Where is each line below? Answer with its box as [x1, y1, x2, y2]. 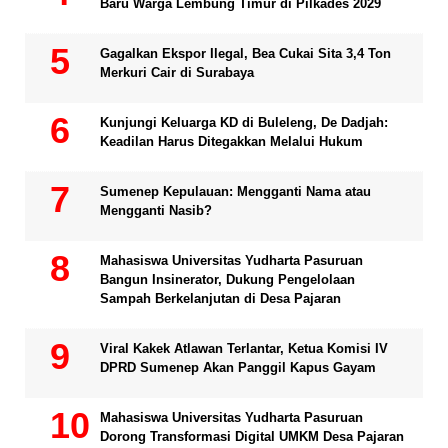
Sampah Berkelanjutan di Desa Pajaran [100, 291, 341, 307]
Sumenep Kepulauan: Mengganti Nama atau [100, 184, 371, 200]
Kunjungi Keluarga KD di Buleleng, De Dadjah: [100, 115, 388, 131]
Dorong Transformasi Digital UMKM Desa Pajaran [100, 429, 404, 445]
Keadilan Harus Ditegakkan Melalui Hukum [100, 134, 363, 150]
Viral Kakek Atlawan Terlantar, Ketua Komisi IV [100, 341, 388, 357]
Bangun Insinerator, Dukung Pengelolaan [100, 272, 355, 288]
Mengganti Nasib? [100, 203, 212, 219]
